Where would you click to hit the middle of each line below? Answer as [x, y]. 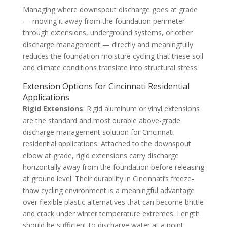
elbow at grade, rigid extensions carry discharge [101, 155]
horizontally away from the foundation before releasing [113, 167]
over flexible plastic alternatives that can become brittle [113, 202]
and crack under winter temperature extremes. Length [111, 213]
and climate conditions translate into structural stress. [110, 67]
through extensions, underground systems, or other [107, 32]
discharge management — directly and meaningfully [108, 44]
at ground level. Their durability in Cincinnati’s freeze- [108, 178]
